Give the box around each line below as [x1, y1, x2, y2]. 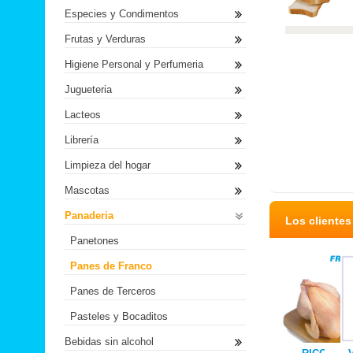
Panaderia [65, 210, 113, 221]
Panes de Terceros [70, 285, 156, 297]
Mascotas [65, 184, 110, 196]
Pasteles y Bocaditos [70, 310, 168, 322]
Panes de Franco [70, 260, 152, 272]
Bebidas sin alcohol [65, 336, 154, 347]
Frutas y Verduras [65, 33, 146, 45]
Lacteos [65, 109, 101, 121]
